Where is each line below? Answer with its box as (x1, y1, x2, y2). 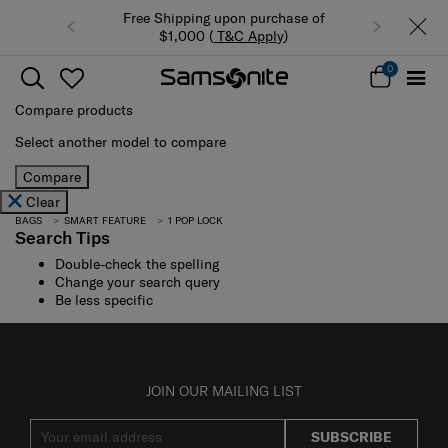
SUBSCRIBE (311, 427, 392, 446)
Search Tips (15, 225, 110, 249)
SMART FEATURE (63, 213, 146, 227)
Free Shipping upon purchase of (122, 9, 325, 28)
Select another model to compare (15, 132, 226, 151)
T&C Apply (217, 27, 285, 46)
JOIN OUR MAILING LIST (146, 381, 302, 400)
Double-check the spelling (55, 254, 219, 273)
